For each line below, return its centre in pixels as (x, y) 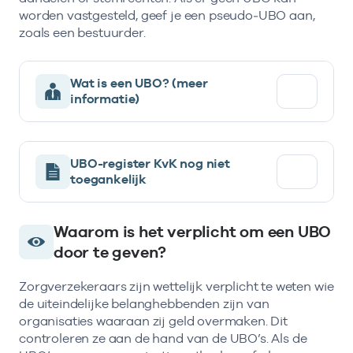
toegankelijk (109, 180)
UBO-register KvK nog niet (150, 164)
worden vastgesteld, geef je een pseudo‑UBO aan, (167, 16)
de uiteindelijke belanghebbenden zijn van (144, 304)
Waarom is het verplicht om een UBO (193, 232)
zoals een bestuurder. (84, 33)
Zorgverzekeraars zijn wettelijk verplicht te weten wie (176, 287)
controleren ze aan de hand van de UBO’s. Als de (163, 339)
